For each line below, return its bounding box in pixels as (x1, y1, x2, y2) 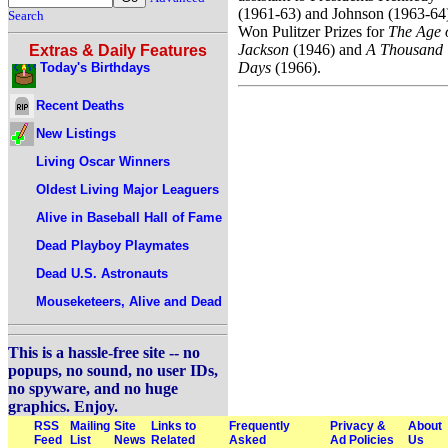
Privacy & (330, 419, 386, 433)
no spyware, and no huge (8, 380, 178, 397)
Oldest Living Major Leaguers (36, 181, 219, 197)
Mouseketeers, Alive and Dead (36, 293, 222, 309)
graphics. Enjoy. (8, 398, 118, 415)
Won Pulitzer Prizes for (238, 22, 388, 40)
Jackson (238, 40, 289, 58)
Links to (151, 419, 196, 433)
